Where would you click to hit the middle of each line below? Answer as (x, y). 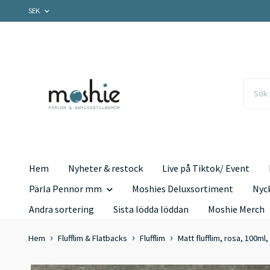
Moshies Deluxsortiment (183, 189)
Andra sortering (61, 209)
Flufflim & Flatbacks (93, 238)
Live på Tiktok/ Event (206, 168)
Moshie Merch (236, 209)
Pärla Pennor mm (65, 189)
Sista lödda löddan (151, 209)
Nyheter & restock (105, 168)
